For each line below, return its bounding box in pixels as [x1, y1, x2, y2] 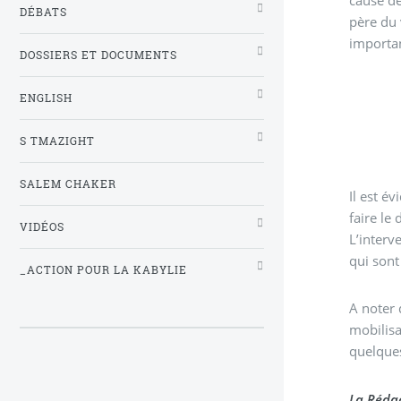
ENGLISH [20, 90, 73, 105]
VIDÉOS [20, 219, 64, 234]
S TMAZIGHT [20, 133, 95, 148]
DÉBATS [20, 4, 67, 19]
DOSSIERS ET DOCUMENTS [20, 47, 177, 62]
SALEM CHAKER [20, 176, 116, 191]
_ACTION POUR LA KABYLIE [20, 262, 187, 277]
